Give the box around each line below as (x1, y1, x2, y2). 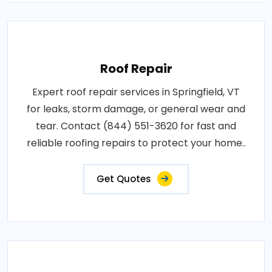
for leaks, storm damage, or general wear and (27, 101, 245, 116)
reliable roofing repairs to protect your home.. (26, 135, 246, 150)
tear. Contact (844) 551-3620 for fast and (36, 118, 236, 133)
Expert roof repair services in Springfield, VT (32, 84, 240, 99)
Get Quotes (97, 172, 151, 185)
